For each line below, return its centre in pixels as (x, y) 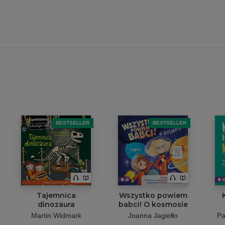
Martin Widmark (56, 215)
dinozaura (56, 204)
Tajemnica (56, 195)
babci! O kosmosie (153, 204)
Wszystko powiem (153, 195)
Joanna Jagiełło (153, 215)
